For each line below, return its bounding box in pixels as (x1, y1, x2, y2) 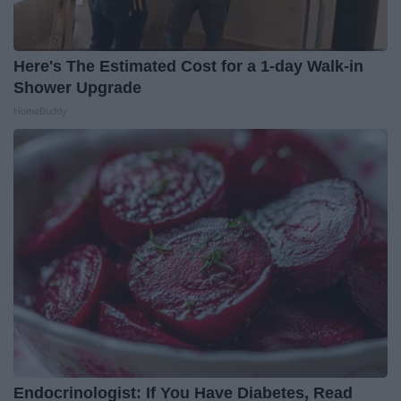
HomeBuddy (13, 106, 67, 117)
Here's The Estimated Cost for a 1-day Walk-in (13, 57, 363, 76)
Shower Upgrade (13, 79, 141, 98)
